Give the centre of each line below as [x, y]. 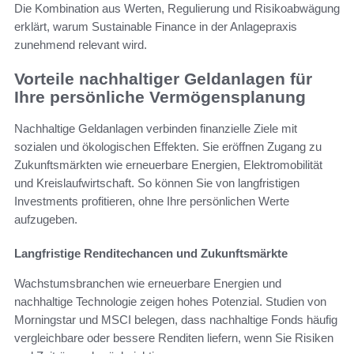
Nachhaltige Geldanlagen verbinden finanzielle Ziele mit [156, 129]
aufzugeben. [46, 220]
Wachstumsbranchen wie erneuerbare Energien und [148, 284]
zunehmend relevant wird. [81, 44]
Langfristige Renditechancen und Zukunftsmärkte [151, 254]
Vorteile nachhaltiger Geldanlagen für [163, 78]
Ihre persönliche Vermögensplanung [160, 96]
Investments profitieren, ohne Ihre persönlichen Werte [152, 201]
